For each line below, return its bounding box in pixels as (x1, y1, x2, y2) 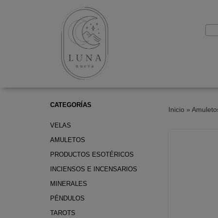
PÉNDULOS (50, 195, 85, 202)
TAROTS (50, 209, 75, 217)
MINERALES (50, 180, 87, 187)
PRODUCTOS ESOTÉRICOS (50, 151, 134, 158)
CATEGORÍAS (50, 101, 91, 109)
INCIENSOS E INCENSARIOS (50, 165, 137, 173)
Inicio (168, 106, 184, 113)
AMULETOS (50, 136, 85, 144)
